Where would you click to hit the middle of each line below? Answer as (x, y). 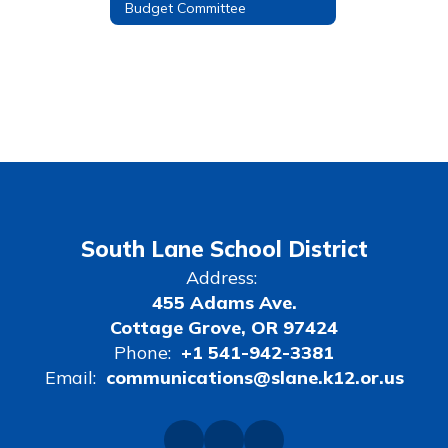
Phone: (142, 352)
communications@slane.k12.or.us (254, 377)
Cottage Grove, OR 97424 (224, 327)
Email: (70, 377)
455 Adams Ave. (224, 302)
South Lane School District (224, 249)
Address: (221, 277)
